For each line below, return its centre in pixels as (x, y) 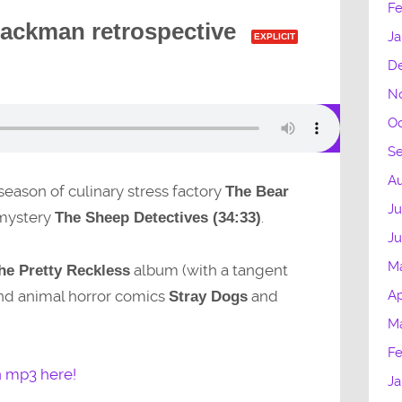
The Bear (257, 192)
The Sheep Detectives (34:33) (157, 218)
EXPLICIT (274, 36)
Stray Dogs (208, 296)
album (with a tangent (209, 270)
